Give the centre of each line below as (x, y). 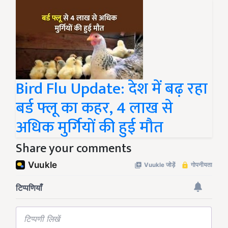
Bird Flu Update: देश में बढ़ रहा (112, 89)
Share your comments (74, 149)
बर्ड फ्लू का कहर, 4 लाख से (94, 108)
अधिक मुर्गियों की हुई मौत (90, 128)
